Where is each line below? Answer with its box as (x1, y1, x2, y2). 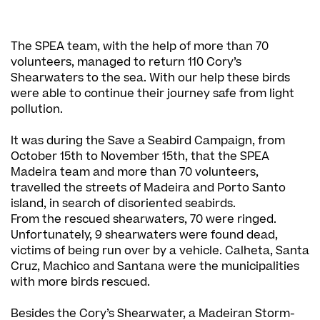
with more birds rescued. (11, 274, 150, 290)
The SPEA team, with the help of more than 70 (11, 38, 269, 54)
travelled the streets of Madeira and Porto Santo (11, 179, 286, 196)
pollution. (11, 101, 63, 117)
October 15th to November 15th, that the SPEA (11, 148, 269, 164)
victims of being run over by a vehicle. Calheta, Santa (11, 242, 309, 259)
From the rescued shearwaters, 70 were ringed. (11, 211, 276, 227)
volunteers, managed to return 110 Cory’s (11, 54, 241, 70)
